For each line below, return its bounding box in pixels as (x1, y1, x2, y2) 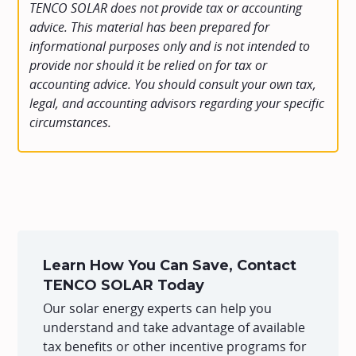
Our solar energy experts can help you (43, 300, 273, 318)
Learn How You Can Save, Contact (43, 257, 297, 275)
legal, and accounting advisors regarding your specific (29, 94, 325, 112)
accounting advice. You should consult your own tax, (29, 75, 317, 93)
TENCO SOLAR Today (43, 277, 205, 295)
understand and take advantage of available (43, 319, 306, 337)
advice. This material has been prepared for (29, 17, 270, 36)
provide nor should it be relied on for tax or (29, 56, 268, 74)
